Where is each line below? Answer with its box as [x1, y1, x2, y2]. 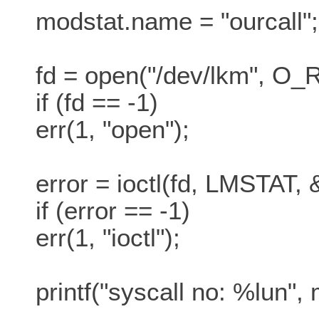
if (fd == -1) [36, 88, 158, 117]
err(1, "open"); [36, 115, 189, 144]
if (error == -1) [36, 197, 190, 225]
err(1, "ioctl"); [36, 224, 180, 252]
